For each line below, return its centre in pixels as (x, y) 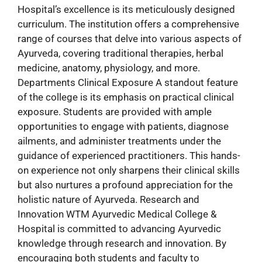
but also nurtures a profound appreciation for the (125, 185)
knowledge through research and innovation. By (122, 243)
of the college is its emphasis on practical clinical (126, 97)
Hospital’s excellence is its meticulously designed (126, 9)
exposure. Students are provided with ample (115, 111)
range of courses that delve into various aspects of (130, 38)
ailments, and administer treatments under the (119, 141)
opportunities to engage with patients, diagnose (123, 126)
